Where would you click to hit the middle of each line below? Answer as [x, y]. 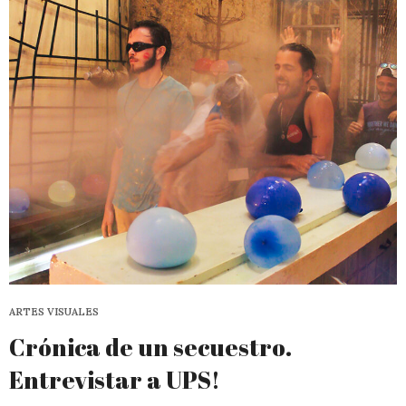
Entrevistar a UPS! [115, 380]
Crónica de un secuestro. [150, 348]
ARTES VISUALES [54, 312]
